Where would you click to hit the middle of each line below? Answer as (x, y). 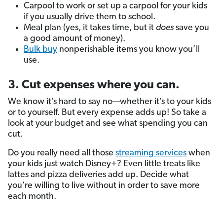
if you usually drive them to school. (90, 17)
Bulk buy (40, 50)
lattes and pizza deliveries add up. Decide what (98, 175)
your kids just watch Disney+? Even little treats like (104, 164)
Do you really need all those (62, 153)
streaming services (151, 153)
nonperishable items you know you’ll (129, 50)
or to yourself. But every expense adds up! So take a (107, 113)
